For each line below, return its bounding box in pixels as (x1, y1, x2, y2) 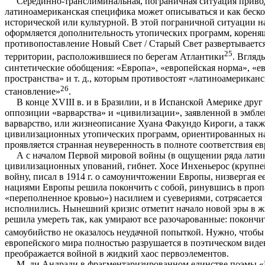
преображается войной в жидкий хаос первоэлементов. (5, 248, 229, 259)
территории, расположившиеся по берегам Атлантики (5, 51, 224, 62)
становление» (5, 86, 60, 96)
